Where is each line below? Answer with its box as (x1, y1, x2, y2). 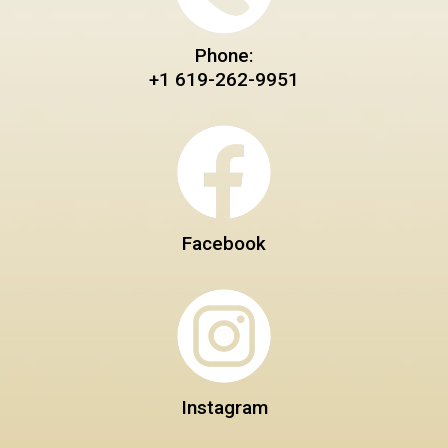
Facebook (182, 231, 266, 255)
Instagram (180, 395, 268, 419)
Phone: (195, 43, 253, 67)
